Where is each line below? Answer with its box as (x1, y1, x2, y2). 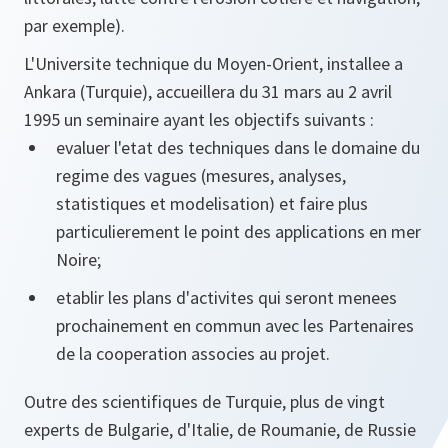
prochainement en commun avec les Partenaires (56, 314, 414, 337)
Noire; (56, 248, 101, 271)
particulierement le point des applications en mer (56, 220, 421, 243)
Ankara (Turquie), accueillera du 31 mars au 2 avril (24, 80, 392, 103)
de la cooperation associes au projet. (56, 342, 330, 365)
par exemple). (24, 14, 125, 37)
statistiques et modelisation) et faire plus (56, 192, 368, 215)
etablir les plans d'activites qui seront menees (56, 286, 397, 309)
